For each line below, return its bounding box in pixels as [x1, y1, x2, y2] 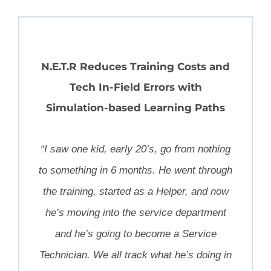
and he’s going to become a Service [54, 228, 217, 240]
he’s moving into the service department [45, 207, 226, 219]
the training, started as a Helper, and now [42, 186, 229, 198]
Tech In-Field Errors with [69, 81, 202, 94]
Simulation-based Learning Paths [46, 102, 225, 114]
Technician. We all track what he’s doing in [39, 249, 232, 261]
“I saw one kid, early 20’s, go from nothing [41, 143, 230, 155]
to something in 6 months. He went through [39, 165, 232, 177]
